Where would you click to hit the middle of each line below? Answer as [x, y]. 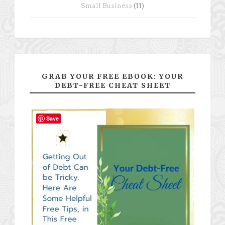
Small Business [106, 6]
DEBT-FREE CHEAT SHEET [113, 85]
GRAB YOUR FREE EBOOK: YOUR [113, 76]
